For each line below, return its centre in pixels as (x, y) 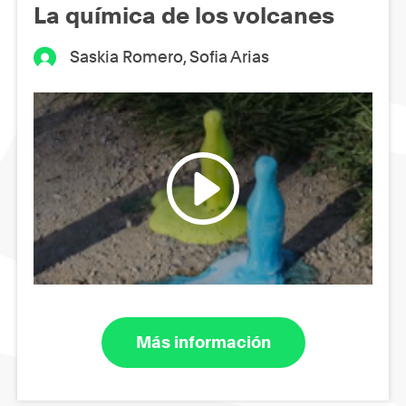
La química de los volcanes (184, 16)
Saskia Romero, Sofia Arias (170, 57)
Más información (203, 342)
